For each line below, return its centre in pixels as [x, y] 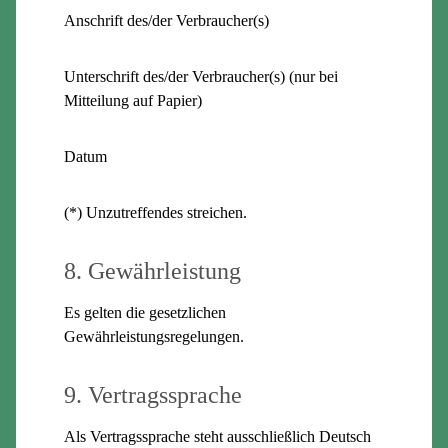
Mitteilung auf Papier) [133, 100]
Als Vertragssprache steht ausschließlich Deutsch [217, 436]
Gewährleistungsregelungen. [154, 336]
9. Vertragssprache [153, 394]
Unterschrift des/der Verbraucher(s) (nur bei [201, 76]
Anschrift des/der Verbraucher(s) [166, 20]
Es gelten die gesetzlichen [145, 312]
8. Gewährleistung [152, 270]
